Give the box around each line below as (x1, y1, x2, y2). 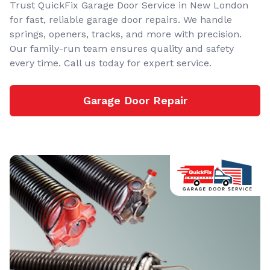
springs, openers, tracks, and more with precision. (10, 28, 242, 40)
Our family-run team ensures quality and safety (10, 42, 234, 54)
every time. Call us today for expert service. (10, 57, 212, 69)
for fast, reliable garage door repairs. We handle (10, 13, 232, 25)
